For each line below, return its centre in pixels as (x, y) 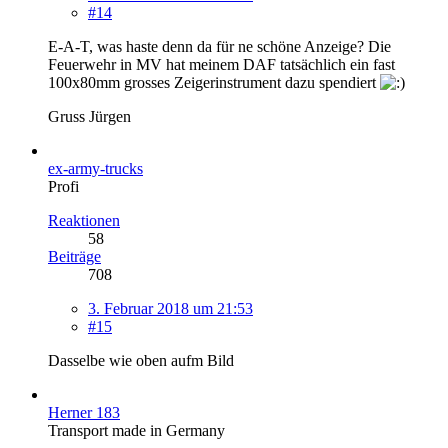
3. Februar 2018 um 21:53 (170, 308)
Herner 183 (84, 412)
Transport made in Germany (136, 430)
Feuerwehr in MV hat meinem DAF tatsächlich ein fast (221, 64)
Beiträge (74, 256)
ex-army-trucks (95, 168)
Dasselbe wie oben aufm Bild (141, 360)
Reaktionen (84, 220)
